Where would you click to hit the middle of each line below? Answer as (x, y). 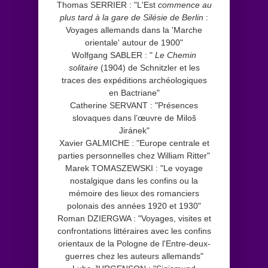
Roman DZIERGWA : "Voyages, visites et (134, 218)
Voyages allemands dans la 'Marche (134, 30)
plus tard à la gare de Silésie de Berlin (132, 17)
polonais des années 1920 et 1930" (134, 205)
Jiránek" (134, 130)
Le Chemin (176, 55)
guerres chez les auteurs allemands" (134, 256)
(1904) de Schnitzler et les (149, 67)
